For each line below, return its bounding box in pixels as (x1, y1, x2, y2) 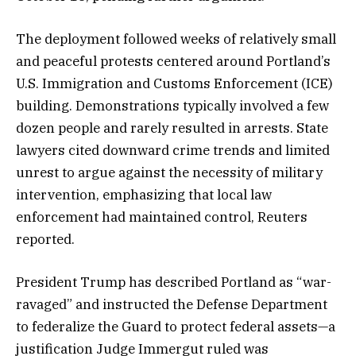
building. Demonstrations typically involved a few (16, 97, 329, 115)
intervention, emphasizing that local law (16, 186, 272, 204)
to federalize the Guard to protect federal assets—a (16, 318, 335, 336)
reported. (16, 230, 75, 249)
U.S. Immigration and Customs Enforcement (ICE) (16, 75, 333, 93)
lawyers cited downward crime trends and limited (16, 141, 330, 160)
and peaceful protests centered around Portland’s (16, 52, 331, 71)
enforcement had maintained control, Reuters (16, 208, 308, 226)
